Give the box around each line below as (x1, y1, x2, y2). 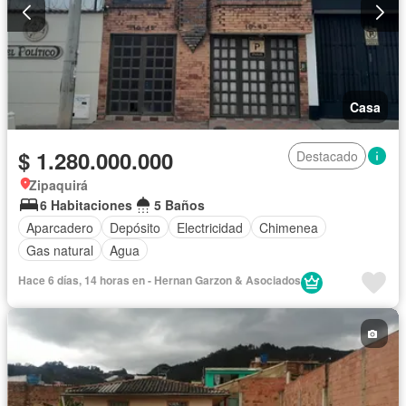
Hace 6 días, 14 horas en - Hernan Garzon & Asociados (18, 272, 301, 289)
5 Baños (154, 196, 205, 215)
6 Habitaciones (40, 196, 132, 215)
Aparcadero (26, 217, 93, 237)
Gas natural (26, 240, 93, 259)
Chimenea (259, 217, 318, 237)
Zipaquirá (29, 176, 88, 195)
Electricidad (177, 217, 243, 237)
